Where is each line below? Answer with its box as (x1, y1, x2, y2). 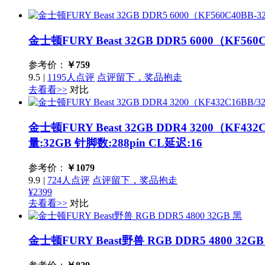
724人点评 (47, 174, 90, 185)
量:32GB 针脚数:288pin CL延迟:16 (28, 137, 202, 150)
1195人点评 (47, 72, 95, 83)
